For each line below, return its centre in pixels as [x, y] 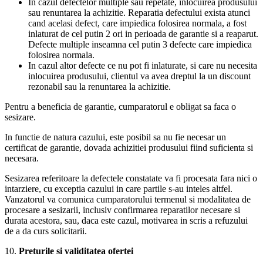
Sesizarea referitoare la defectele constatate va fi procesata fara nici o [131, 178]
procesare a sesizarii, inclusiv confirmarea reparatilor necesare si [122, 210]
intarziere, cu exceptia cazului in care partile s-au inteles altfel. [119, 188]
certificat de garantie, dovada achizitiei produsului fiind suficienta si [129, 147]
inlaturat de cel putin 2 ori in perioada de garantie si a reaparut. [143, 33]
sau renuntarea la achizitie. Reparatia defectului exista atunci [139, 12]
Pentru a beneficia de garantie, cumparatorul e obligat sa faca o [120, 106]
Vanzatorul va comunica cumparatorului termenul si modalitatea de [128, 199]
